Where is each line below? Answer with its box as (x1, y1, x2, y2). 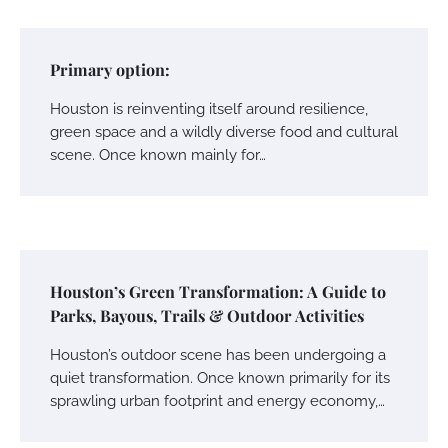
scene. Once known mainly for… (50, 145, 266, 163)
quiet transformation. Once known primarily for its (50, 368, 390, 386)
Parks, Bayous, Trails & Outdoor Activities (50, 304, 364, 326)
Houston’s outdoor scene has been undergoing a (50, 345, 386, 363)
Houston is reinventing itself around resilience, (50, 99, 368, 117)
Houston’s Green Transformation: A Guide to (50, 280, 386, 302)
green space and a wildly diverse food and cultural (50, 122, 398, 140)
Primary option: (50, 58, 170, 80)
